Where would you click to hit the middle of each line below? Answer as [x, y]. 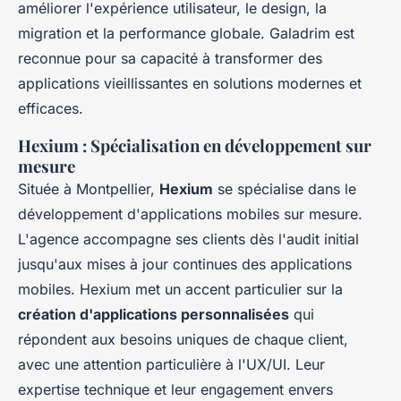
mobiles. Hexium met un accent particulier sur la [180, 290]
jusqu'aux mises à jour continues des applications [185, 264]
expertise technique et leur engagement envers [175, 390]
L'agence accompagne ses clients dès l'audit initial [188, 239]
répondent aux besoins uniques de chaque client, [183, 340]
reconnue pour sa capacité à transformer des [170, 59]
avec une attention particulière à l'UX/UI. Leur [171, 365]
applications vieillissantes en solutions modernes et [190, 84]
